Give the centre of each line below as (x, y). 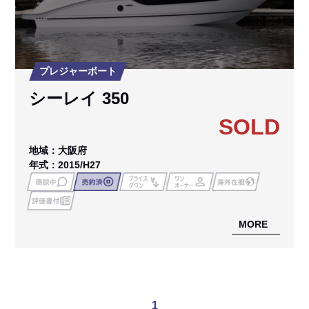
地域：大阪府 (58, 151)
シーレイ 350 (79, 99)
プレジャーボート (78, 71)
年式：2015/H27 (65, 165)
